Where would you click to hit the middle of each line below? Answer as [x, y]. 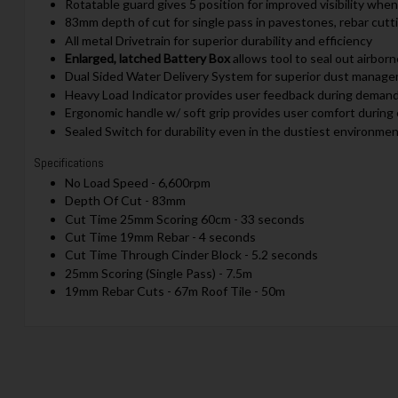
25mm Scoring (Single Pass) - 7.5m [158, 273]
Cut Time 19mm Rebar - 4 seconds [160, 236]
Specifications [68, 163]
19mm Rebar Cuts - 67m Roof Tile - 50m [175, 291]
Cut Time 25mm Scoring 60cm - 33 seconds [184, 219]
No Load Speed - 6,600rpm [137, 182]
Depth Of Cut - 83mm [125, 201]
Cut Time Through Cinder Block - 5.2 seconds [191, 255]
